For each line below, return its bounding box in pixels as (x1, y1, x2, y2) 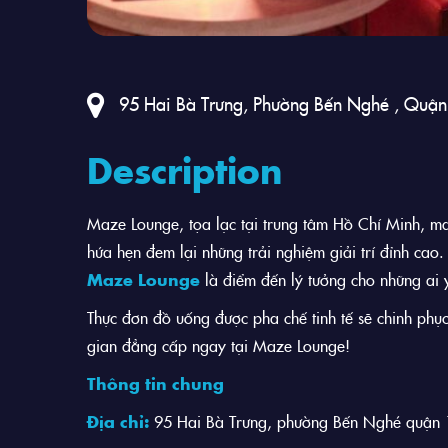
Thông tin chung (87, 372, 224, 394)
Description (87, 145, 282, 193)
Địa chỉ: (87, 410, 154, 432)
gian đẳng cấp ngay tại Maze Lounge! (87, 334, 350, 356)
